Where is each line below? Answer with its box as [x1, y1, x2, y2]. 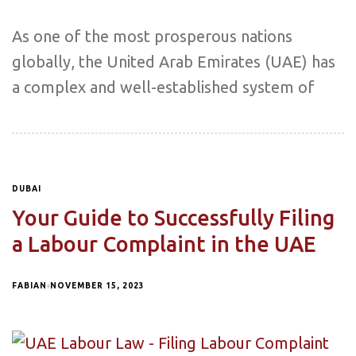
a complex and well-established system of [12, 78, 315, 97]
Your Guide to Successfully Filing [12, 206, 335, 230]
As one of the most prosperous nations [12, 27, 292, 46]
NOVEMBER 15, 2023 [50, 281, 145, 291]
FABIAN [12, 281, 47, 291]
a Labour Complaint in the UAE [12, 232, 315, 257]
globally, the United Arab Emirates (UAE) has [12, 52, 335, 72]
